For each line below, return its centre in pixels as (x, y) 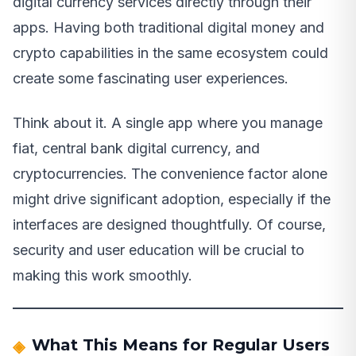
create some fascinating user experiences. (151, 79)
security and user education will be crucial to (159, 250)
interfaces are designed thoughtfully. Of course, (169, 225)
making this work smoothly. (103, 276)
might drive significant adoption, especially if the (172, 199)
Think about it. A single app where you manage (168, 123)
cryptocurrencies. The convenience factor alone (170, 174)
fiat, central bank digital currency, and (136, 149)
